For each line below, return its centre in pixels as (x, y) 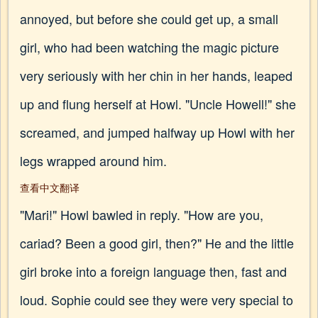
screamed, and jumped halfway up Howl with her (157, 132)
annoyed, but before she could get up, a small (149, 18)
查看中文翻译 (50, 187)
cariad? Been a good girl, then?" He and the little (157, 243)
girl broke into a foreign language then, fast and (153, 271)
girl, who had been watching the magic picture (149, 47)
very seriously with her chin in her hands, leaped (156, 75)
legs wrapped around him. (93, 160)
